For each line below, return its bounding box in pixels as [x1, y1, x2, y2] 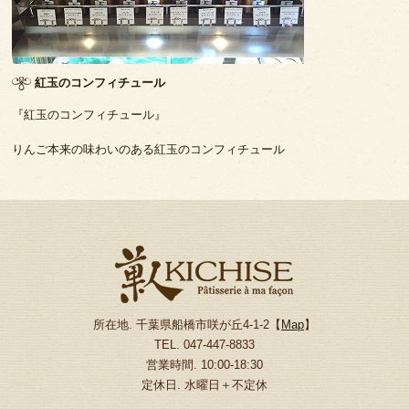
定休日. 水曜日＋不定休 [141, 377, 267, 392]
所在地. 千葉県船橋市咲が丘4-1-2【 [92, 317, 281, 331]
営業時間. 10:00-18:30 [145, 357, 263, 372]
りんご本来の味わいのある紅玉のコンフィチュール [12, 142, 286, 156]
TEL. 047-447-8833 [153, 337, 255, 351]
